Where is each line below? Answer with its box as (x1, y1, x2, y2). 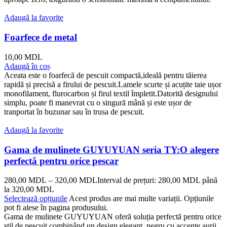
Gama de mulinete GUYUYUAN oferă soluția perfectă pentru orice (4, 212, 221, 221)
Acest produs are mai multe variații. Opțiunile (69, 194, 214, 203)
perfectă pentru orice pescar (4, 155, 119, 166)
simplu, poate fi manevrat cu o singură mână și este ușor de (4, 98, 192, 107)
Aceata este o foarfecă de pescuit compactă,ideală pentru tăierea (4, 70, 207, 80)
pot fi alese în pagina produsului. (4, 203, 108, 212)
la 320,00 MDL (4, 185, 54, 194)
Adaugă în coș (4, 61, 50, 70)
